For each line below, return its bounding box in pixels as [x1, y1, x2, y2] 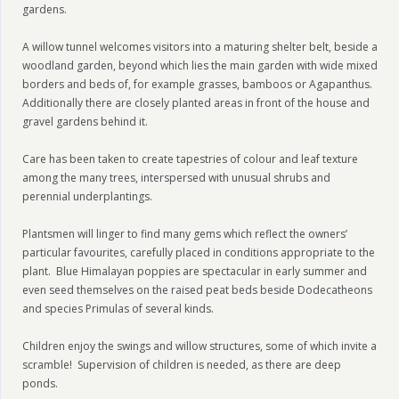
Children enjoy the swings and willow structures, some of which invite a [22, 338, 377, 354]
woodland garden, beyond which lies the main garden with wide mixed [22, 57, 378, 73]
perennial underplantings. [22, 188, 152, 204]
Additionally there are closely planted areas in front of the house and [22, 94, 370, 110]
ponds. [22, 375, 58, 391]
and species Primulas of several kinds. [22, 300, 214, 316]
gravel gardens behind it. [22, 113, 148, 129]
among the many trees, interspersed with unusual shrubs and [22, 169, 330, 185]
